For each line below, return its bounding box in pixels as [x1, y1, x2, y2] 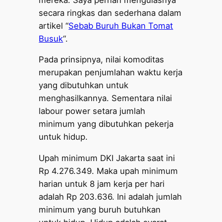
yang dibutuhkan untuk [39, 80, 129, 91]
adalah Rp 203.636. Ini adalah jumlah [39, 192, 182, 202]
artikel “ [39, 20, 69, 31]
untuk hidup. [39, 132, 88, 142]
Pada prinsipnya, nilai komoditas [39, 55, 165, 65]
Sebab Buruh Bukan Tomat [68, 20, 173, 31]
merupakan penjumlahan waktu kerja [39, 67, 183, 78]
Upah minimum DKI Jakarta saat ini [39, 153, 175, 164]
